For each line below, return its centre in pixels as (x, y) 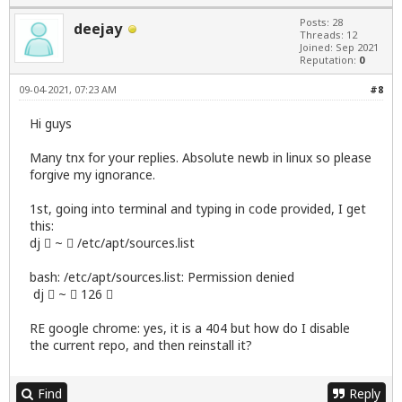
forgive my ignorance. (92, 175)
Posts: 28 (321, 22)
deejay (98, 29)
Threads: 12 (328, 35)
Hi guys (51, 124)
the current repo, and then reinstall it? (141, 345)
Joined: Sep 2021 (339, 48)
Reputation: (329, 60)
